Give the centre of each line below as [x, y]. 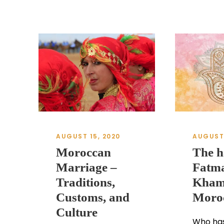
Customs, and [93, 197]
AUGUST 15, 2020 [88, 136]
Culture [77, 212]
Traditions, [85, 182]
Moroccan [83, 152]
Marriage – [86, 167]
